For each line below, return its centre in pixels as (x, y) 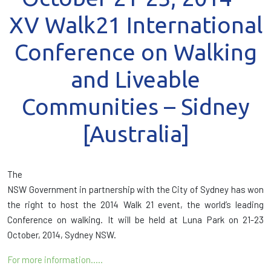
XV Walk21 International (135, 25)
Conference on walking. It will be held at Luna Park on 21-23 (135, 220)
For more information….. (55, 260)
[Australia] (135, 134)
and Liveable (135, 79)
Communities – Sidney (135, 106)
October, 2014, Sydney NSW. (62, 235)
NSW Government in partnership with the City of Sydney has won (135, 189)
